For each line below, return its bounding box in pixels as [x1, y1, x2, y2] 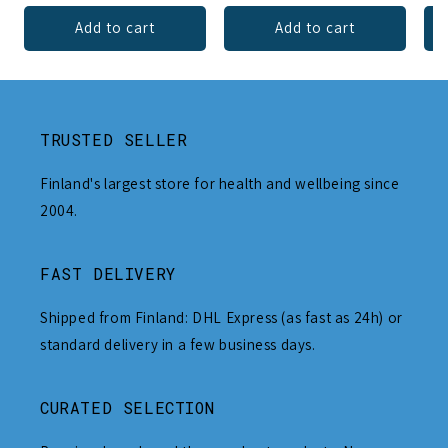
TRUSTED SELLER [40, 128, 188, 150]
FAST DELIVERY [40, 262, 176, 284]
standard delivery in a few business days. [40, 334, 316, 354]
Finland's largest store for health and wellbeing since [40, 173, 400, 193]
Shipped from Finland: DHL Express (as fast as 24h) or [40, 307, 403, 327]
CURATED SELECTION [40, 396, 215, 418]
